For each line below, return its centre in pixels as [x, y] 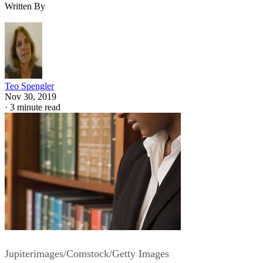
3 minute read [35, 107]
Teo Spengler [29, 86]
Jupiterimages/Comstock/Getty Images [87, 253]
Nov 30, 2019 [31, 96]
